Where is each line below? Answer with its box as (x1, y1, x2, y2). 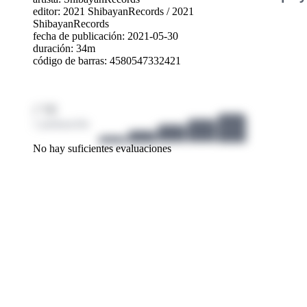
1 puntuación (33, 117, 89, 130)
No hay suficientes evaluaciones (33, 143, 171, 155)
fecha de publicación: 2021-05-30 (33, 29, 178, 42)
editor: (33, 5, 63, 17)
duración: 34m (33, 42, 95, 54)
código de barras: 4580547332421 (33, 54, 181, 66)
